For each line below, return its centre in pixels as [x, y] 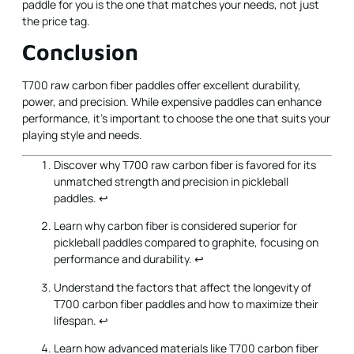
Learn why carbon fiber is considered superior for [175, 226]
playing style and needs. [82, 135]
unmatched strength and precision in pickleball [171, 181]
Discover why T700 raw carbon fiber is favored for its [185, 164]
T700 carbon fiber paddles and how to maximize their [186, 303]
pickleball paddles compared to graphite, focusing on [186, 243]
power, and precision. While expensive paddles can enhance [172, 102]
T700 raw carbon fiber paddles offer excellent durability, [162, 85]
